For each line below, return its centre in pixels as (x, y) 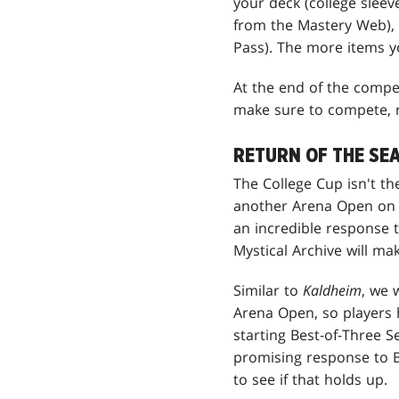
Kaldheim (332, 291)
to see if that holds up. (310, 380)
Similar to (268, 291)
